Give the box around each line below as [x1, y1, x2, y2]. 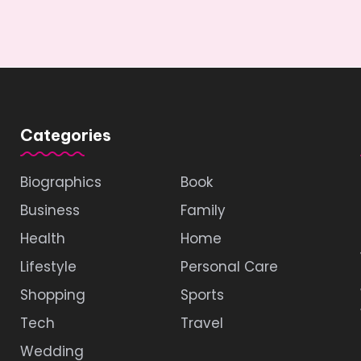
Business [19, 201, 80, 220]
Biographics [19, 172, 102, 192]
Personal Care [180, 257, 278, 276]
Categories [19, 125, 111, 145]
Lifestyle [19, 257, 77, 276]
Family [180, 201, 226, 220]
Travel [180, 313, 223, 333]
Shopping [19, 285, 85, 305]
